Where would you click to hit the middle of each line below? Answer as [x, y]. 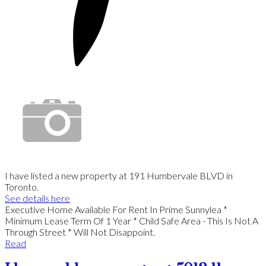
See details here [37, 198]
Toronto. [22, 186]
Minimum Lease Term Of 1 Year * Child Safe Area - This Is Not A [132, 220]
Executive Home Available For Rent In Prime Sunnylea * [116, 209]
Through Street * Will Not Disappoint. [80, 232]
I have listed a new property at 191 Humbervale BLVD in [119, 175]
